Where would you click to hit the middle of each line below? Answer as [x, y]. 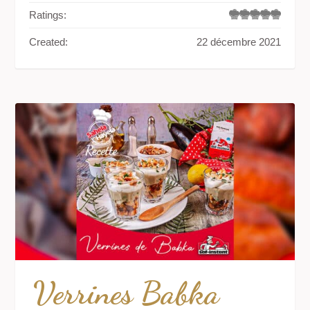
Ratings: [48, 15]
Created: [49, 42]
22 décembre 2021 [238, 42]
